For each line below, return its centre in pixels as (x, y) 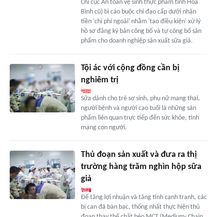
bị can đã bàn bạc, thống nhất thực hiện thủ (140, 207)
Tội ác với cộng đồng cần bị (130, 68)
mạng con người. (104, 127)
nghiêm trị (99, 80)
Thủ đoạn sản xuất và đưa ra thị (139, 155)
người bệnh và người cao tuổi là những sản (138, 108)
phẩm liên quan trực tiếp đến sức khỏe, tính (140, 118)
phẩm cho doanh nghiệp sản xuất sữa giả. (137, 41)
